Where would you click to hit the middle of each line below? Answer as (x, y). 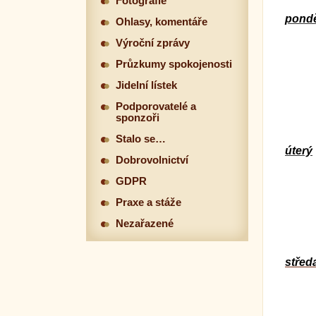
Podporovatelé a (156, 107)
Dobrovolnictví (152, 160)
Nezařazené (145, 224)
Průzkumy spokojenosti (174, 64)
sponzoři (138, 118)
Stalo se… (141, 139)
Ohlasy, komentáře (162, 22)
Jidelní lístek (146, 85)
